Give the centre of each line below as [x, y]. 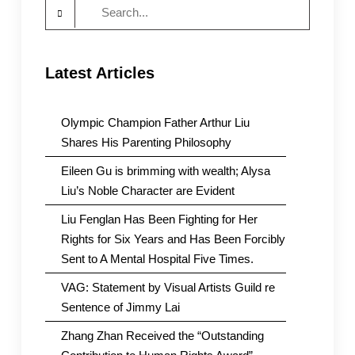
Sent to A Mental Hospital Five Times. [157, 259]
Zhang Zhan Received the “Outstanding [162, 336]
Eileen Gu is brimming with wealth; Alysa [165, 171]
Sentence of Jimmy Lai [120, 307]
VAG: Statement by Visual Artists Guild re [168, 288]
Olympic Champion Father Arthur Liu [155, 123]
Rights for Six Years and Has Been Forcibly [173, 239]
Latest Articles [99, 73]
